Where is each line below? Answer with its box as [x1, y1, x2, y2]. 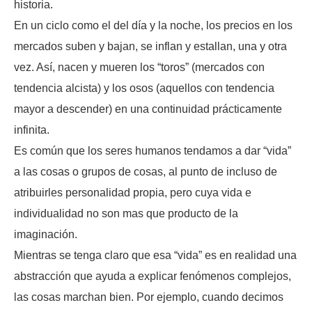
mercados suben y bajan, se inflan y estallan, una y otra [14, 40, 287, 52]
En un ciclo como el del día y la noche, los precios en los [14, 19, 292, 31]
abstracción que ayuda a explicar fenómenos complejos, [14, 270, 291, 282]
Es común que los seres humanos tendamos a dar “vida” [14, 144, 291, 157]
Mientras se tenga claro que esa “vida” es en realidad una [14, 249, 297, 261]
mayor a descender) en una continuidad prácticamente [14, 102, 282, 115]
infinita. [14, 123, 49, 136]
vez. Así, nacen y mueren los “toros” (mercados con [14, 61, 265, 73]
